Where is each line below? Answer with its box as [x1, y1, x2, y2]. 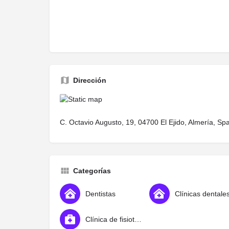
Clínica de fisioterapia [134, 215, 142, 223]
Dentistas [85, 189, 116, 198]
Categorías [73, 166, 111, 175]
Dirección [73, 76, 106, 85]
